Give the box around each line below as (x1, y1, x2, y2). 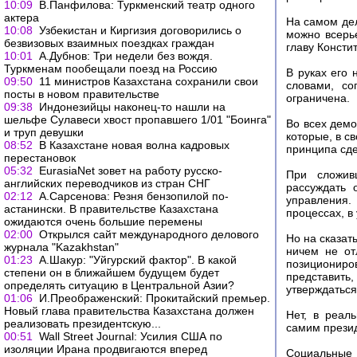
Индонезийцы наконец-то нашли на (39, 100, 226, 113)
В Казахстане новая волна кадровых (39, 139, 229, 151)
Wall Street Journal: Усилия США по (39, 330, 222, 343)
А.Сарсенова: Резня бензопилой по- (39, 190, 229, 202)
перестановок (4, 151, 76, 164)
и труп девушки (4, 126, 84, 139)
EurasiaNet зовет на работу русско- (39, 164, 222, 177)
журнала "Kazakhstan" (4, 241, 119, 253)
